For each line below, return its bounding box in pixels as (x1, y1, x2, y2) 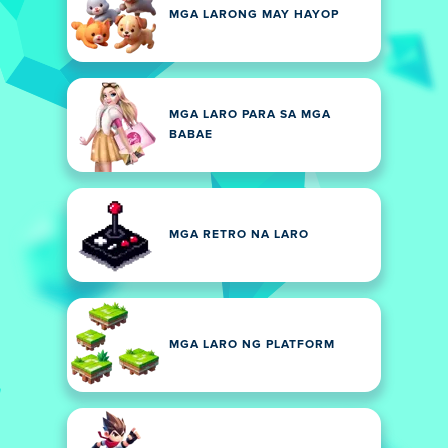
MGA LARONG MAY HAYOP (169, 9, 339, 21)
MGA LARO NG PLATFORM (169, 339, 335, 351)
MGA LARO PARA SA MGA (169, 109, 331, 121)
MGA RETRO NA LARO (169, 229, 309, 241)
